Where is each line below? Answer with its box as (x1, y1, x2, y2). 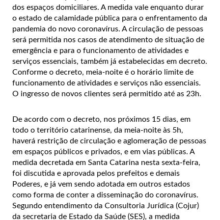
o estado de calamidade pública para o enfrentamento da (12, 14, 207, 22)
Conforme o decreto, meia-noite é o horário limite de (12, 68, 193, 76)
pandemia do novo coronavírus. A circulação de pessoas (12, 25, 203, 33)
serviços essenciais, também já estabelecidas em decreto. (12, 57, 207, 65)
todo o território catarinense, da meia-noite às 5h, (12, 126, 183, 134)
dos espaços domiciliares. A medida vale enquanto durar (12, 3, 204, 11)
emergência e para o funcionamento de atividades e (12, 46, 189, 55)
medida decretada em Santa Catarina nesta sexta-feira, (12, 158, 200, 166)
